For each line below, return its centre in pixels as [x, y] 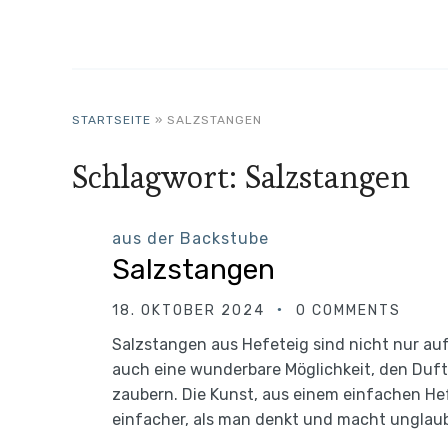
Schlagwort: [158, 177]
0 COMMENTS [348, 310]
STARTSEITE [111, 120]
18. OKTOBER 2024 [188, 310]
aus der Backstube [190, 238]
